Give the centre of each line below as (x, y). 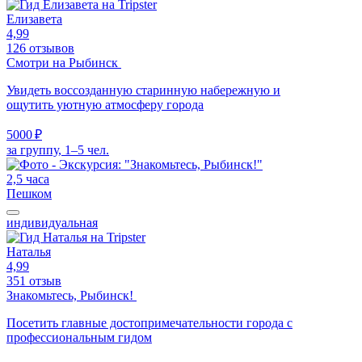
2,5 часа (28, 179)
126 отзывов (40, 48)
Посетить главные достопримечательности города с (149, 322)
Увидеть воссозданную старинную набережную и (143, 90)
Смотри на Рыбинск (64, 62)
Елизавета (34, 19)
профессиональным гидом (79, 337)
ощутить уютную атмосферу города (105, 104)
